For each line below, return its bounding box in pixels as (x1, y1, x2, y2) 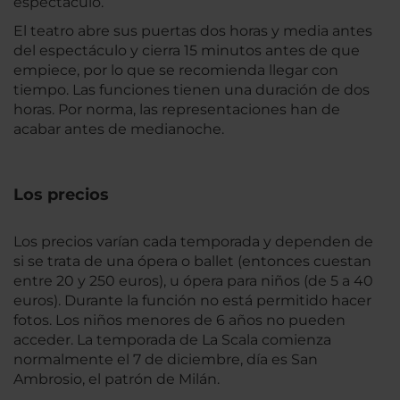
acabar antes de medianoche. (13, 121, 224, 137)
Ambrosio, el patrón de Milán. (13, 371, 220, 387)
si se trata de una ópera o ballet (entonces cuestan (13, 253, 371, 270)
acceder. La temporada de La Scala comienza (13, 331, 331, 348)
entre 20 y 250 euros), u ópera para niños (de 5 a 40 (13, 272, 373, 289)
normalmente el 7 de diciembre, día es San (13, 351, 318, 368)
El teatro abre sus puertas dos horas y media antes (13, 22, 372, 39)
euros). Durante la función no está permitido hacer (13, 292, 371, 309)
